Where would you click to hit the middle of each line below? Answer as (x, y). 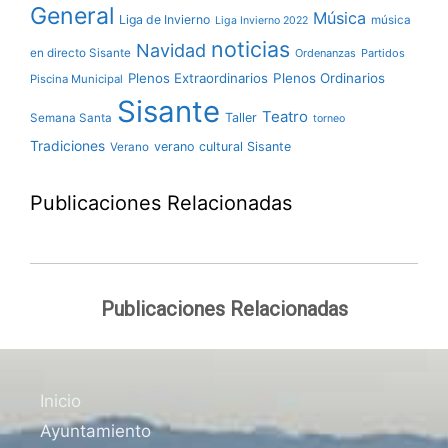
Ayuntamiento (95, 431)
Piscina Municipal (76, 79)
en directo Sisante (80, 53)
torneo (329, 118)
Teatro (285, 116)
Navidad (171, 50)
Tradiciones (67, 146)
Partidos (383, 53)
